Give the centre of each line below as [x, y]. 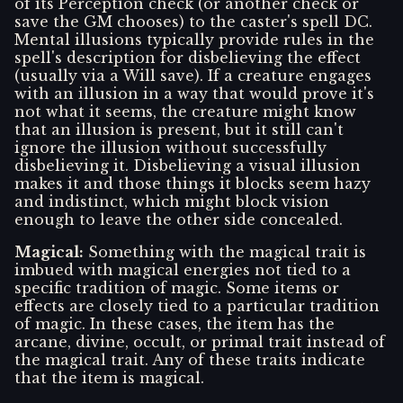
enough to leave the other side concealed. [179, 220]
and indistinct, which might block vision [172, 202]
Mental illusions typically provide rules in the [194, 40]
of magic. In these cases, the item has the [175, 324]
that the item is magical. [109, 378]
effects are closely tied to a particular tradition [197, 306]
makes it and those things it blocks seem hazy [193, 184]
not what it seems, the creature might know [185, 112]
